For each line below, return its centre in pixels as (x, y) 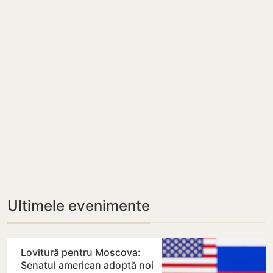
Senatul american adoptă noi (87, 265)
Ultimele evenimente (79, 206)
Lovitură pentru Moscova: (81, 253)
